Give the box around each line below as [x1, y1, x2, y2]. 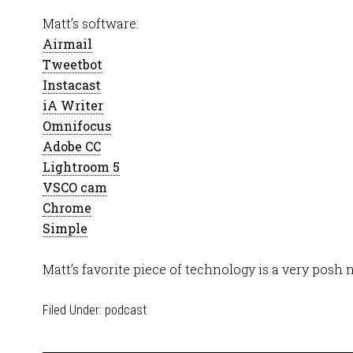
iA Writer [43, 97, 103, 113]
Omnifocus [43, 117, 111, 134]
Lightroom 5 [43, 158, 120, 175]
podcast [105, 303, 147, 318]
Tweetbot [43, 56, 102, 72]
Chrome [43, 199, 91, 216]
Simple [43, 220, 87, 236]
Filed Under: [43, 303, 105, 318]
